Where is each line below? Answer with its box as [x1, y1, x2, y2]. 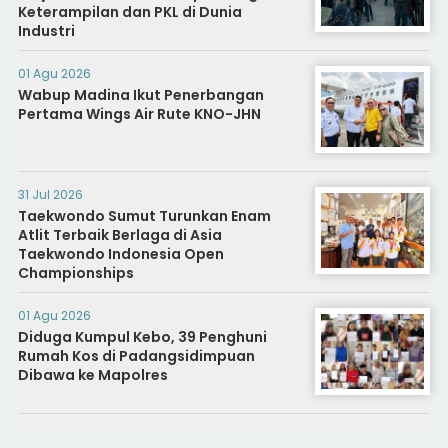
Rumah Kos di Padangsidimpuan [17, 346, 255, 367]
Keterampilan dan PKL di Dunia [17, 2, 242, 23]
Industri [17, 21, 75, 42]
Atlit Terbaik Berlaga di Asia [17, 225, 222, 246]
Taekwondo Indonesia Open [17, 244, 224, 265]
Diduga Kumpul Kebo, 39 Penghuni [17, 327, 267, 348]
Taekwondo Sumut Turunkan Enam [17, 206, 271, 227]
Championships [17, 263, 134, 284]
